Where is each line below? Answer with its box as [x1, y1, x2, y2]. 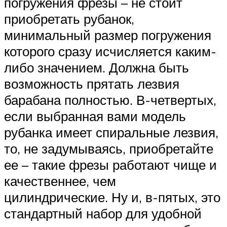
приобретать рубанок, [4, 10, 134, 27]
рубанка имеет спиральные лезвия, [4, 124, 218, 140]
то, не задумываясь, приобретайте [4, 140, 213, 157]
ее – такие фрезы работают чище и [4, 156, 217, 173]
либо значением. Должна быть [4, 59, 189, 75]
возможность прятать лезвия [4, 75, 179, 92]
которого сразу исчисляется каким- [4, 43, 216, 59]
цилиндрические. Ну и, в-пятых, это [4, 188, 220, 205]
